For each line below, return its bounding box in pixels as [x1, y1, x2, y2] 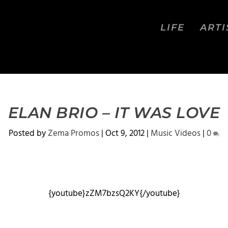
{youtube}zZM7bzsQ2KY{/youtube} [48, 187, 180, 201]
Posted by [9, 127, 48, 140]
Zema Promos [48, 127, 99, 140]
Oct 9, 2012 [105, 127, 145, 140]
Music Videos [151, 127, 201, 140]
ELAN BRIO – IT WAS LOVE [8, 103, 220, 122]
